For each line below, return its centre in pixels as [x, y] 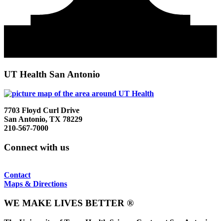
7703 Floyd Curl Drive [42, 110]
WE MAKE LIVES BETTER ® [69, 203]
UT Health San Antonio [52, 74]
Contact [17, 175]
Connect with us [37, 147]
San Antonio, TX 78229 [43, 119]
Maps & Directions [36, 184]
